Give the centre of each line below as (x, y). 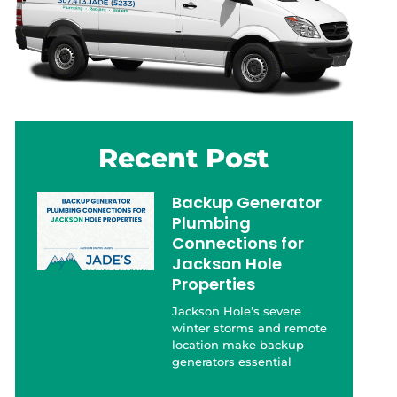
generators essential (232, 362)
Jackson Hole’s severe (237, 311)
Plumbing (212, 223)
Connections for (238, 244)
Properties (214, 284)
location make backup (238, 345)
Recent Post (184, 159)
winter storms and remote (250, 328)
